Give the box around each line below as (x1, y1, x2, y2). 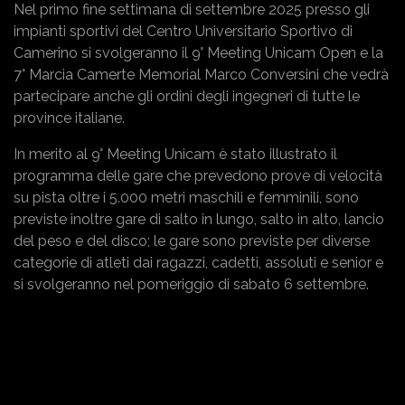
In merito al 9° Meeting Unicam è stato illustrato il (14, 145, 337, 163)
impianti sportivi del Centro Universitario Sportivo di (14, 22, 353, 40)
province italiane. (14, 108, 125, 127)
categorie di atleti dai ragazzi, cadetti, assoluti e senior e (14, 253, 383, 271)
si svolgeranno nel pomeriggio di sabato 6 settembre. (14, 275, 369, 293)
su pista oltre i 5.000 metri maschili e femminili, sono (14, 188, 359, 206)
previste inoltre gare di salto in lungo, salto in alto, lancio (14, 210, 384, 228)
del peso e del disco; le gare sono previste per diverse (14, 231, 370, 250)
